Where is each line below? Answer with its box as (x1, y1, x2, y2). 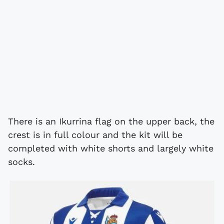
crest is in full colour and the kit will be (8, 129, 182, 140)
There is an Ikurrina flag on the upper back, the (8, 115, 214, 126)
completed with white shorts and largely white (8, 142, 213, 153)
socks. (8, 156, 35, 167)
